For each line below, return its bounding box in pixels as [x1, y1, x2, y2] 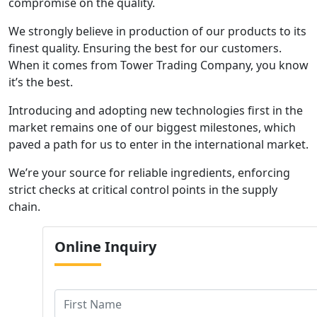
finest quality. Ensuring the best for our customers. [8, 40, 282, 56]
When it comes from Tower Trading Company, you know [8, 57, 309, 73]
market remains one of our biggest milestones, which [8, 120, 296, 135]
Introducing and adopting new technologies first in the [8, 103, 303, 118]
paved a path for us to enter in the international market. [8, 137, 309, 152]
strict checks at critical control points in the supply [8, 182, 277, 197]
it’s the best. [8, 74, 73, 90]
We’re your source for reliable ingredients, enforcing [8, 165, 290, 180]
